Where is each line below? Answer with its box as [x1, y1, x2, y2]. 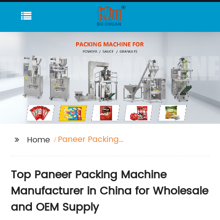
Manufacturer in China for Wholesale [11, 182, 209, 200]
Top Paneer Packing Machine [11, 165, 167, 184]
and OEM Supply [11, 198, 99, 217]
